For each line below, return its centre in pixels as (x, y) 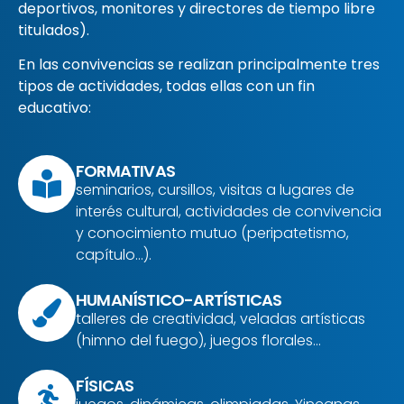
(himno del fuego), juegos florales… (198, 340)
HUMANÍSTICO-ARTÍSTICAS (179, 299)
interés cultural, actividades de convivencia (229, 211)
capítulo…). (114, 254)
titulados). (54, 30)
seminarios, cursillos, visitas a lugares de (215, 189)
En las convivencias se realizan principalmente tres (199, 65)
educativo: (55, 108)
